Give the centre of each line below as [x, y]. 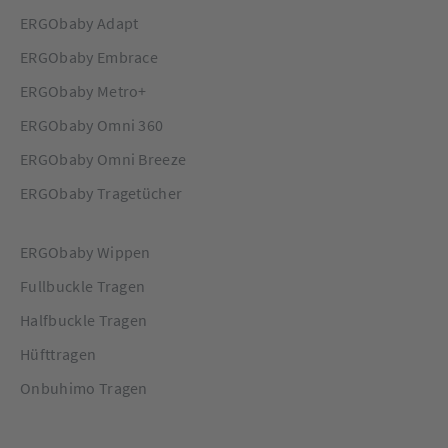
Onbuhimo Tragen [84, 388]
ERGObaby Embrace [89, 57]
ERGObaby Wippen [85, 252]
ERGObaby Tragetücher [101, 193]
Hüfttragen [58, 354]
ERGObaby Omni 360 [92, 125]
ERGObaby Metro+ [83, 91]
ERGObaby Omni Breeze [103, 159]
